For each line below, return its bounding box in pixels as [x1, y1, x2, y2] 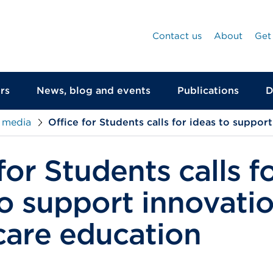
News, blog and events [37, 85, 151, 96]
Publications [177, 85, 239, 96]
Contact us [152, 30, 202, 41]
